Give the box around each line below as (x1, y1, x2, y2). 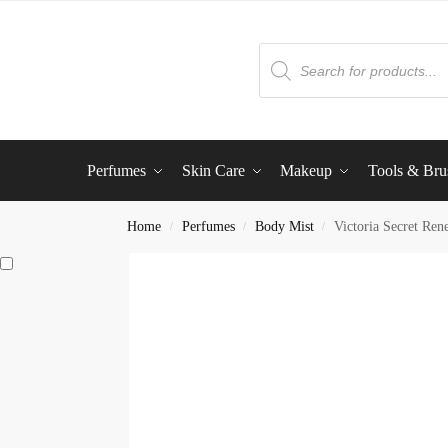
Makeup (280, 162, 333, 179)
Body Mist (254, 219, 314, 234)
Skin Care (181, 162, 245, 179)
